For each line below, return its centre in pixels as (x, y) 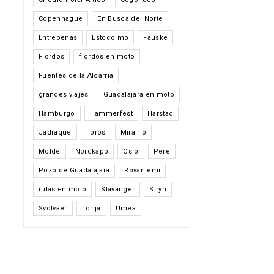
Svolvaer (53, 208)
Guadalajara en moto (139, 94)
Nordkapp (92, 151)
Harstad (160, 113)
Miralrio (133, 132)
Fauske (156, 38)
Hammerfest (111, 113)
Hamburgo (57, 113)
